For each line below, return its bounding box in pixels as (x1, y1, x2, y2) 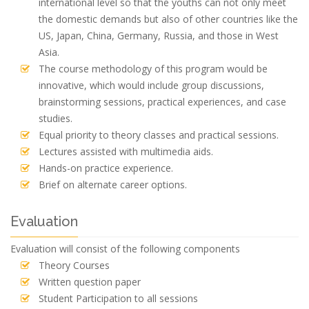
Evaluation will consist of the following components (10, 242, 240, 255)
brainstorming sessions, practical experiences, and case (39, 95, 286, 108)
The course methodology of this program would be (39, 62, 268, 75)
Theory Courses (39, 259, 110, 272)
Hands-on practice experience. (39, 161, 173, 175)
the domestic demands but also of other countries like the (39, 12, 298, 26)
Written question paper (39, 275, 141, 288)
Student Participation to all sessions (39, 292, 198, 305)
